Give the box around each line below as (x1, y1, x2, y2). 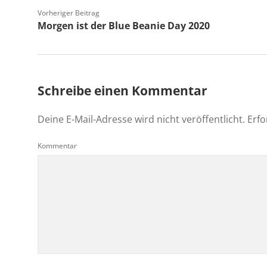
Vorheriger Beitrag (38, 8, 100, 18)
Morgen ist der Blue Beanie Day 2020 (38, 19, 210, 32)
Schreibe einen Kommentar (38, 82, 207, 99)
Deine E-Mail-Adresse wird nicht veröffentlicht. (38, 113, 245, 126)
